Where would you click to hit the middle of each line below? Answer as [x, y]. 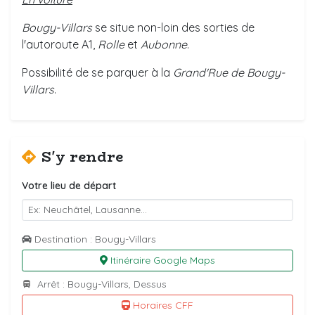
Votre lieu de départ [69, 186]
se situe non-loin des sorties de [173, 28]
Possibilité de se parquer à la [97, 73]
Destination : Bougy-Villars [95, 239]
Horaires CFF [163, 306]
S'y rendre [82, 157]
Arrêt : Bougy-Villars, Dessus [101, 284]
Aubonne [164, 45]
